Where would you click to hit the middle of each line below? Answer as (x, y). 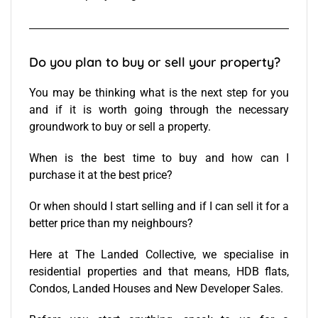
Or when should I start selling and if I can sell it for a (159, 206)
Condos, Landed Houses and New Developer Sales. (158, 288)
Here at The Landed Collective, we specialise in (159, 254)
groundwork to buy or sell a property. (120, 126)
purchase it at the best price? (101, 175)
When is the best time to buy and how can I (159, 158)
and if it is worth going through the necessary (159, 109)
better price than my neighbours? (111, 223)
